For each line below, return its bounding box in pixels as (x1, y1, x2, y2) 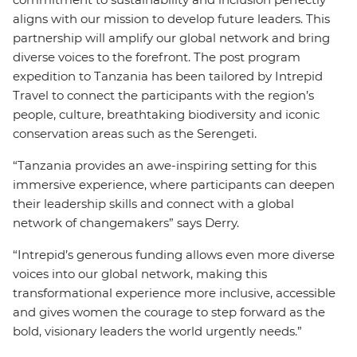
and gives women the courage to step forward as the (13, 304, 325, 320)
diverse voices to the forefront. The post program (13, 49, 300, 65)
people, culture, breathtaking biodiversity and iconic (13, 107, 320, 122)
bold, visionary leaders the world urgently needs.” (13, 324, 302, 339)
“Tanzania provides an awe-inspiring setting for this (13, 158, 316, 173)
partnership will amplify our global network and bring (13, 30, 330, 45)
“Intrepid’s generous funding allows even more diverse (13, 247, 335, 262)
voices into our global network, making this (13, 266, 267, 281)
